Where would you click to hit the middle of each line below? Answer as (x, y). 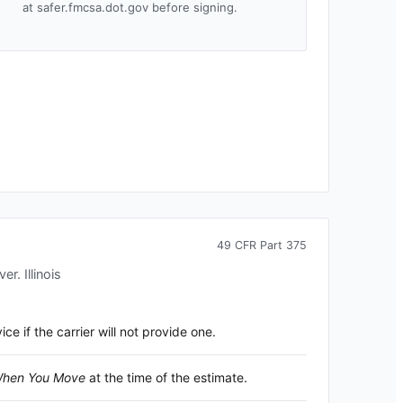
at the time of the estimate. (166, 377)
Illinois (43, 274)
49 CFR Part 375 (262, 245)
